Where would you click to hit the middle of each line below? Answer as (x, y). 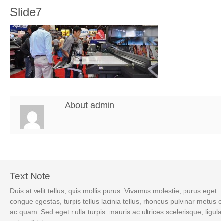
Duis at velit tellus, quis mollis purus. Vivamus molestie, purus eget (113, 191)
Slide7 (26, 12)
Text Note (30, 176)
